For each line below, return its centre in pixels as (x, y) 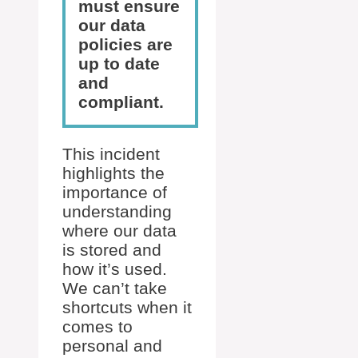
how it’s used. (115, 269)
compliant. (121, 102)
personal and (112, 346)
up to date (119, 64)
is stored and (112, 250)
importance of (115, 193)
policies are (125, 45)
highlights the (113, 173)
